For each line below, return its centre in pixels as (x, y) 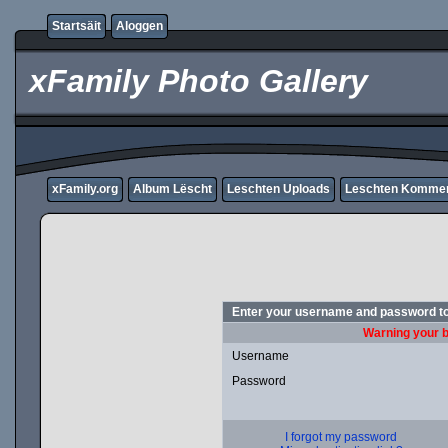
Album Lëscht (172, 189)
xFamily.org (85, 189)
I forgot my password (341, 437)
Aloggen (139, 26)
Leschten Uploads (278, 189)
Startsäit (76, 26)
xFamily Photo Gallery (194, 81)
